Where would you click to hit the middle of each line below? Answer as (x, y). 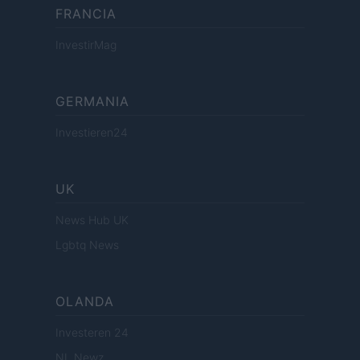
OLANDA (85, 302)
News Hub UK (92, 220)
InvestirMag (86, 45)
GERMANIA (92, 102)
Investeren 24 (92, 333)
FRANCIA (86, 14)
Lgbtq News (87, 245)
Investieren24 (92, 133)
